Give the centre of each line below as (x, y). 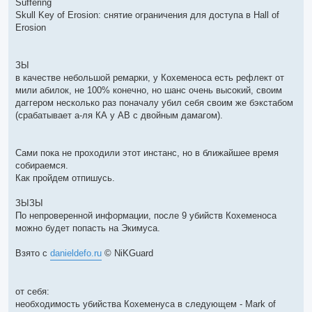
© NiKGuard (127, 253)
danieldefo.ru (76, 253)
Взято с (33, 253)
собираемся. (42, 165)
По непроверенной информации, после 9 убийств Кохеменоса (146, 215)
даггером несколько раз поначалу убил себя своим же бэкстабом (154, 102)
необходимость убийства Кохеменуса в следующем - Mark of (146, 304)
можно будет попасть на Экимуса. (88, 228)
